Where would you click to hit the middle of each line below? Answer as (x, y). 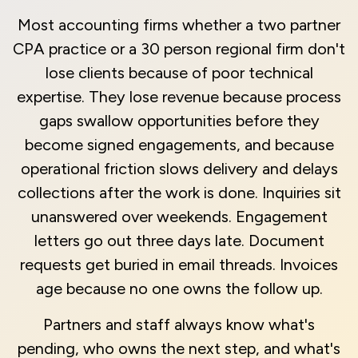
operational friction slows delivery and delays (179, 169)
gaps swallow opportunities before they (179, 121)
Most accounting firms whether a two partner (179, 25)
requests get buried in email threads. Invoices (179, 265)
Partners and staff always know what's (179, 325)
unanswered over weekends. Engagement (179, 217)
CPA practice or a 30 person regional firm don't (179, 49)
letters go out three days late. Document (179, 241)
